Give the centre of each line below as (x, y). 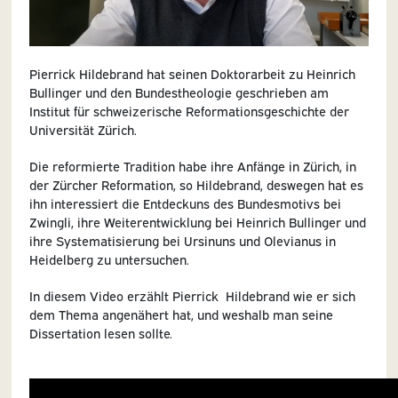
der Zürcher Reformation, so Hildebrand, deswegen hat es (196, 184)
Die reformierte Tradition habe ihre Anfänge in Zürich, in (192, 165)
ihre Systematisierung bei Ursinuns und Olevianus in (182, 240)
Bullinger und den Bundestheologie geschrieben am (179, 92)
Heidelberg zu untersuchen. (109, 259)
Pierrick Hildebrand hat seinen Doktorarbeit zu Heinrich (192, 73)
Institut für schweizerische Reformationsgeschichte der (189, 110)
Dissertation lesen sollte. (100, 332)
